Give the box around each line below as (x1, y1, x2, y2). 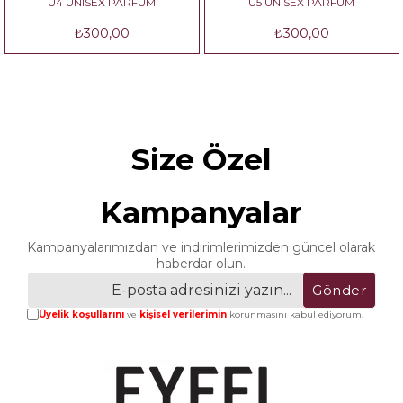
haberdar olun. (157, 255, 246, 273)
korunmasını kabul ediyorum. (226, 309, 363, 321)
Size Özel (130, 141, 272, 178)
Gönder (312, 282, 367, 300)
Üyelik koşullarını (38, 309, 124, 321)
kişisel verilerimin (139, 309, 227, 321)
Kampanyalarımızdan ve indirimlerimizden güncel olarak (27, 239, 376, 256)
